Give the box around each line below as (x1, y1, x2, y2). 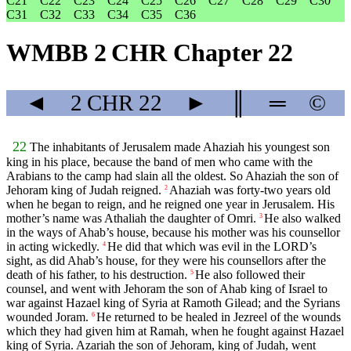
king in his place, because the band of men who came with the (6, 155, 313, 169)
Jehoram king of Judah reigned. (6, 183, 161, 197)
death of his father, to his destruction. (6, 268, 187, 282)
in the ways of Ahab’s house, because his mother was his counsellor (6, 226, 340, 240)
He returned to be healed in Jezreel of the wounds (96, 310, 341, 324)
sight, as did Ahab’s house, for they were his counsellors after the (6, 254, 326, 268)
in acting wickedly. (6, 240, 100, 254)
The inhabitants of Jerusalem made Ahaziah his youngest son (30, 140, 330, 154)
